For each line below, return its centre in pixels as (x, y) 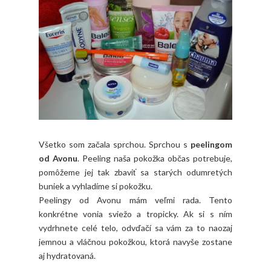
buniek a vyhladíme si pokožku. (96, 186)
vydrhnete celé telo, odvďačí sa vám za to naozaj (135, 227)
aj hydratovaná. (67, 255)
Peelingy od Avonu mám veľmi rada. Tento (135, 200)
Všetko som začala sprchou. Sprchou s (115, 144)
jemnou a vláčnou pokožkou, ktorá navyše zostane (135, 241)
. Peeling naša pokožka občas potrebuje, (155, 158)
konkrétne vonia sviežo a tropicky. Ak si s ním (135, 214)
